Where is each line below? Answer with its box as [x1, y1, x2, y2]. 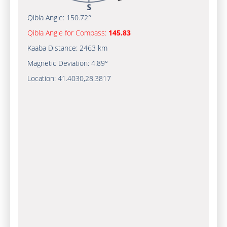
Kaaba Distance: [27, 43, 80, 53]
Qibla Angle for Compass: [27, 28, 108, 37]
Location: [27, 73, 58, 83]
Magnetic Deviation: [27, 58, 91, 68]
